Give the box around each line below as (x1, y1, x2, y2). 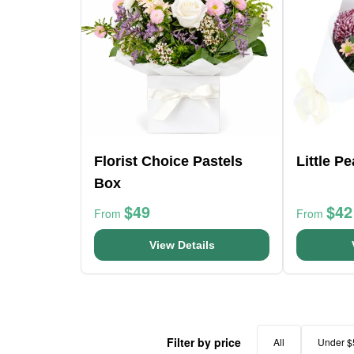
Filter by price (167, 334, 241, 350)
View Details (149, 239, 215, 251)
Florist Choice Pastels (94, 153, 243, 169)
